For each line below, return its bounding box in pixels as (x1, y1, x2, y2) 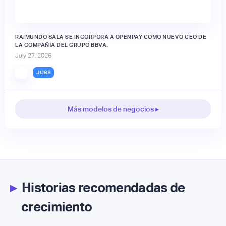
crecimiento (21, 199, 92, 215)
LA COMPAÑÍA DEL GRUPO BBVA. (15, 42, 108, 48)
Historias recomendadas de (16, 180, 185, 196)
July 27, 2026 (15, 52, 51, 60)
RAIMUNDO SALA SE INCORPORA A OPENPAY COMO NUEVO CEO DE (15, 34, 206, 40)
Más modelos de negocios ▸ (67, 105, 159, 114)
